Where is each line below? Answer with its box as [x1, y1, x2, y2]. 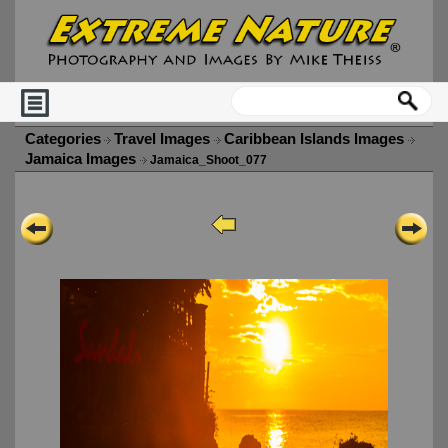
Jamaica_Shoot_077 [147, 153, 267, 168]
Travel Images [114, 131, 214, 148]
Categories [25, 131, 101, 148]
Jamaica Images [25, 151, 140, 168]
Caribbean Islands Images [224, 131, 408, 148]
